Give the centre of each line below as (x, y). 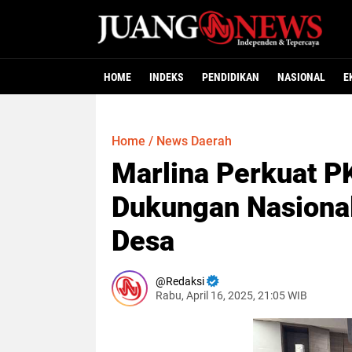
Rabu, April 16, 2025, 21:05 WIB (231, 295)
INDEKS (167, 77)
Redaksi (185, 281)
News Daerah (194, 141)
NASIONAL (301, 77)
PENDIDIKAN (231, 77)
